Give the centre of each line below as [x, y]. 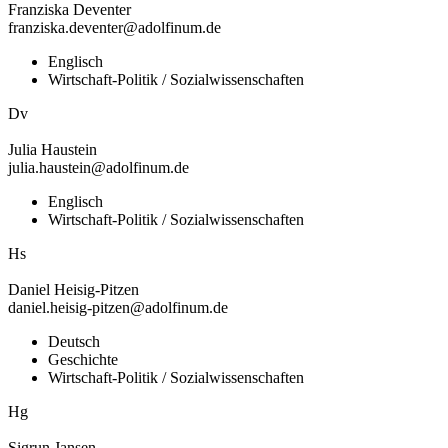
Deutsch [74, 341]
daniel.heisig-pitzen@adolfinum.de [118, 307]
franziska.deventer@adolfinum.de [114, 27]
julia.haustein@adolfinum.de [98, 167]
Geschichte [83, 359]
